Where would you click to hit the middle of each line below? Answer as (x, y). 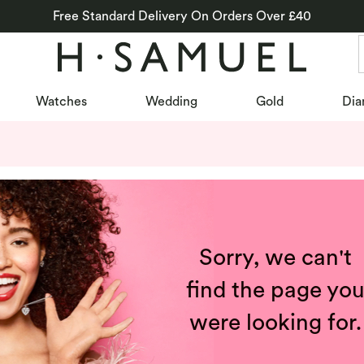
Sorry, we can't (275, 257)
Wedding (171, 101)
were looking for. (275, 322)
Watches (61, 101)
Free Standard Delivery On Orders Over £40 (182, 16)
